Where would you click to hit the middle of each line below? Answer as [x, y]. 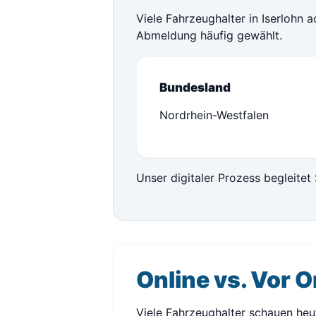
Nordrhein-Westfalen [214, 115]
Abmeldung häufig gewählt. [209, 35]
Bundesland [195, 87]
